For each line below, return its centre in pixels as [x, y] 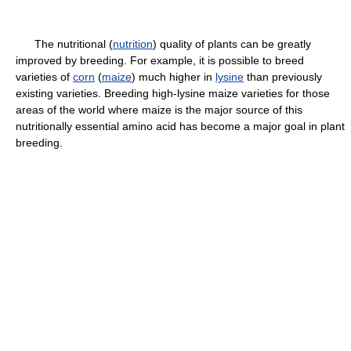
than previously [283, 77]
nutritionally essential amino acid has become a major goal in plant [180, 126]
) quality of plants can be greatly [232, 44]
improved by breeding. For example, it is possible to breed [160, 60]
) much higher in [174, 77]
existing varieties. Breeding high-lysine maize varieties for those [173, 93]
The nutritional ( [64, 44]
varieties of [44, 77]
